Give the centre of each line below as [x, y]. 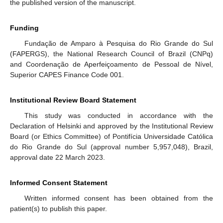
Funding [24, 28]
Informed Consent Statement [59, 183]
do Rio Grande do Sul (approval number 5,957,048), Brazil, [111, 147]
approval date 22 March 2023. [57, 158]
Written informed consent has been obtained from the [118, 198]
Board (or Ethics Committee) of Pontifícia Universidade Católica [111, 137]
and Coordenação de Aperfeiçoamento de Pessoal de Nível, [111, 64]
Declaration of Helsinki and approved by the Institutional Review [111, 126]
